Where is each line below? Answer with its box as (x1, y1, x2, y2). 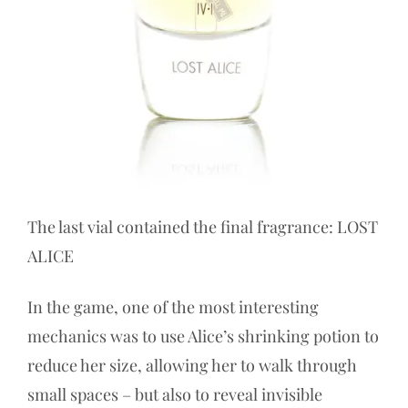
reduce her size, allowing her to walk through (27, 354, 357, 377)
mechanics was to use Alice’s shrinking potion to (27, 325, 379, 348)
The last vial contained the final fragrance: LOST (27, 216, 378, 239)
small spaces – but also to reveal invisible (27, 383, 322, 406)
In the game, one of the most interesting (27, 296, 319, 319)
